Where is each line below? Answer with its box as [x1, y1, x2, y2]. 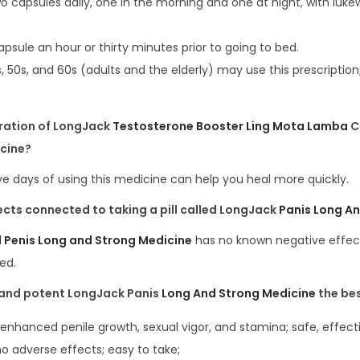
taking [108, 202, 149, 219]
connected [25, 202, 92, 219]
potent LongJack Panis [23, 285, 162, 302]
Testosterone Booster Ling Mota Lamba [112, 118, 348, 135]
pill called [160, 202, 219, 219]
